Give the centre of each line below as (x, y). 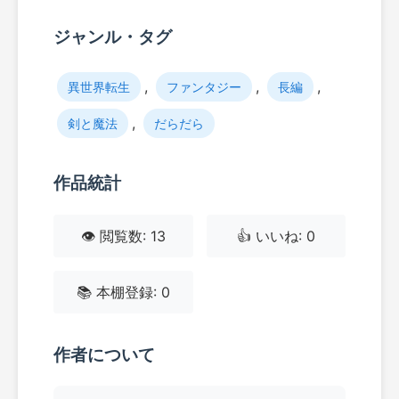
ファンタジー (204, 86)
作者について (104, 354)
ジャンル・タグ (113, 37)
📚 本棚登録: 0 (123, 292)
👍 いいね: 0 (276, 236)
